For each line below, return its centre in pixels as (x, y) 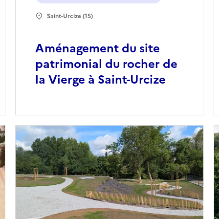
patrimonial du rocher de (106, 64)
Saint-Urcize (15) (70, 16)
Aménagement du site (97, 49)
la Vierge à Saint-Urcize (100, 80)
